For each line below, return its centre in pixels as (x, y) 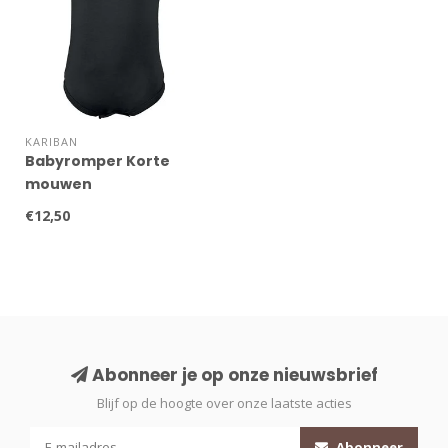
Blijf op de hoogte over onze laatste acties (224, 403)
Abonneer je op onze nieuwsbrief (232, 375)
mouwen (58, 184)
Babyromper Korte (97, 161)
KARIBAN (51, 142)
